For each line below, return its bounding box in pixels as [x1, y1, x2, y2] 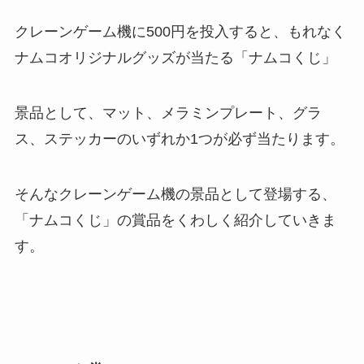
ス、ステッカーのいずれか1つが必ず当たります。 [14, 130, 344, 147]
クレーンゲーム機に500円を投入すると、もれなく [14, 23, 346, 40]
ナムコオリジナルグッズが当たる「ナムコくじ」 [14, 49, 336, 66]
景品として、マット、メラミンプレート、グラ [14, 104, 322, 121]
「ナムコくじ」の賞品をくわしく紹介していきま [14, 211, 336, 228]
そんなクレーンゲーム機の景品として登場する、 [14, 185, 336, 202]
